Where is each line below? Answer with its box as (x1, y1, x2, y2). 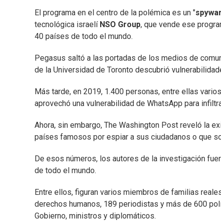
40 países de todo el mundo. (35, 32, 133, 41)
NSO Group (100, 20, 141, 30)
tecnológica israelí (35, 20, 100, 30)
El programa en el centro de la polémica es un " (35, 8, 195, 18)
